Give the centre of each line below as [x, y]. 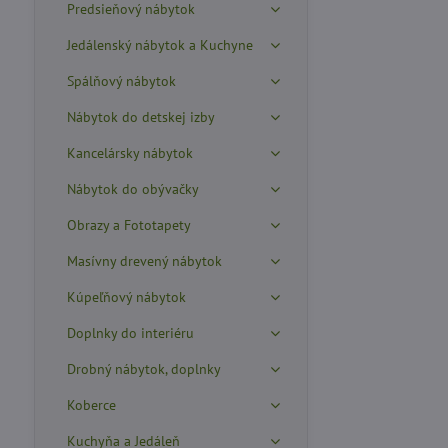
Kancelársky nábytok [129, 153]
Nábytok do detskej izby [140, 117]
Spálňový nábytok [121, 81]
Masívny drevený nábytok [144, 261]
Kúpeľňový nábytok [126, 297]
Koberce [91, 405]
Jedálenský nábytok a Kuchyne [159, 45]
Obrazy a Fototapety [128, 225]
